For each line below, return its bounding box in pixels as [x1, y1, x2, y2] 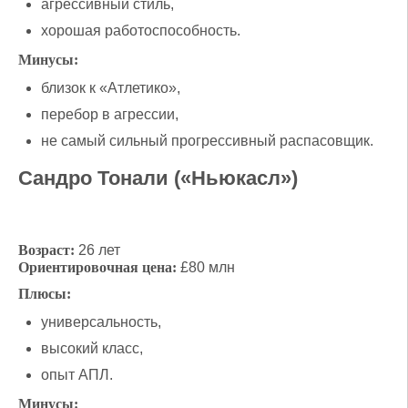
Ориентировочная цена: [18, 259, 177, 275]
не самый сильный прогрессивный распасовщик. [41, 132, 373, 148]
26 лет [75, 241, 120, 258]
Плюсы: [18, 285, 71, 301]
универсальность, [41, 313, 161, 330]
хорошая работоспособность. [41, 22, 240, 38]
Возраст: [18, 241, 75, 258]
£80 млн [177, 259, 235, 275]
